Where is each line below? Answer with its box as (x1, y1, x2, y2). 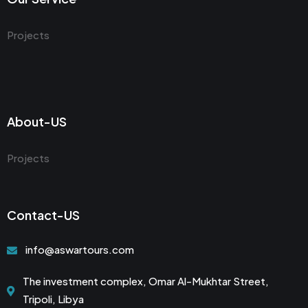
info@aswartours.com (25, 243, 134, 256)
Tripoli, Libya (23, 292, 84, 305)
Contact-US (7, 207, 80, 223)
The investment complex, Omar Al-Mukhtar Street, (23, 274, 269, 287)
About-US (7, 113, 67, 129)
